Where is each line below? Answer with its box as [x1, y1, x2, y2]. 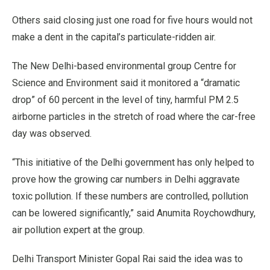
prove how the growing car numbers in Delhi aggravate [12, 173, 240, 185]
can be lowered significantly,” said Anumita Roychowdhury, [12, 207, 256, 219]
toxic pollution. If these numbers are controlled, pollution [12, 190, 248, 202]
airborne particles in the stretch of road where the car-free [12, 110, 256, 122]
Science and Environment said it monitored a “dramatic [12, 77, 240, 89]
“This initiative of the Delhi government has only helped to [12, 156, 254, 168]
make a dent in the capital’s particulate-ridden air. [12, 31, 216, 43]
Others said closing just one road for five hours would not [12, 14, 253, 26]
